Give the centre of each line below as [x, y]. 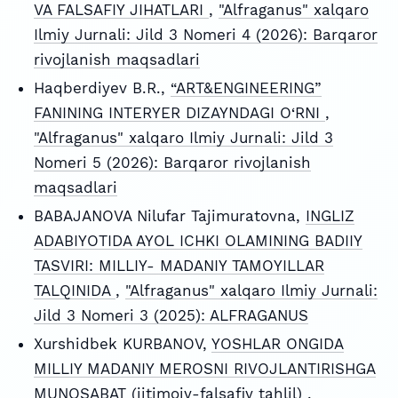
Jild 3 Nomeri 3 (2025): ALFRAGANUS [171, 316]
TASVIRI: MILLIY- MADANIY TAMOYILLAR [179, 266]
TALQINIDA [74, 291]
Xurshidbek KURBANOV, [122, 344]
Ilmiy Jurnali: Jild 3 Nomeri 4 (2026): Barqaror [205, 34]
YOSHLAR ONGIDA [277, 344]
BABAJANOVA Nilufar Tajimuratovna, [169, 216]
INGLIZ [330, 216]
